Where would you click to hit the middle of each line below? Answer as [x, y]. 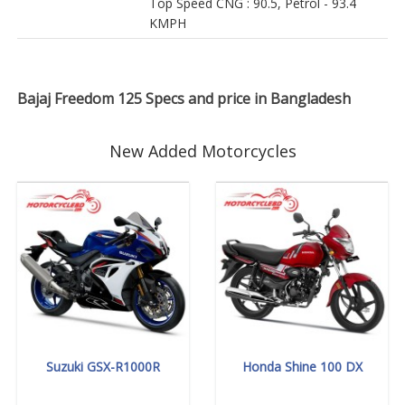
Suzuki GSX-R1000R [103, 367]
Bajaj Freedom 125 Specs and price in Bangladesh [184, 99]
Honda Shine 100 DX [302, 367]
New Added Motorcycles [202, 151]
